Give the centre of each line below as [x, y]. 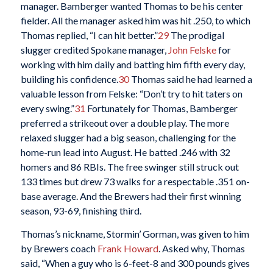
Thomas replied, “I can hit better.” [89, 35]
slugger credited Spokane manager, [94, 50]
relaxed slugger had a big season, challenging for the [128, 138]
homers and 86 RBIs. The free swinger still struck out [129, 167]
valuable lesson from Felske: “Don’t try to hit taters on [131, 94]
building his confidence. [69, 79]
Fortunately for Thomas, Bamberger [161, 108]
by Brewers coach [59, 248]
